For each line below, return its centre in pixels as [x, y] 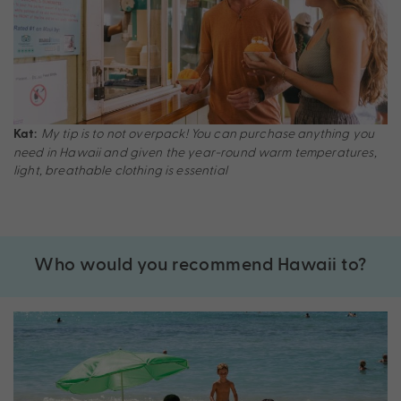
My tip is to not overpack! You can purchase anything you [208, 132]
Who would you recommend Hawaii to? [200, 263]
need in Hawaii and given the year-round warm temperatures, [195, 151]
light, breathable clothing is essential [120, 169]
